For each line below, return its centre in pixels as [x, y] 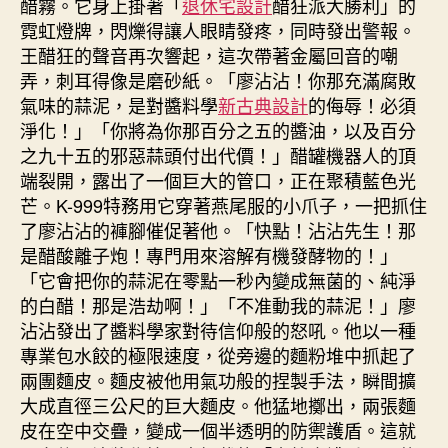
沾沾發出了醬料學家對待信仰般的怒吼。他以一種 [218, 329]
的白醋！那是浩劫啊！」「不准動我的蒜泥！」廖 [218, 304]
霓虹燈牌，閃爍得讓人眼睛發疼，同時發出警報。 [218, 29]
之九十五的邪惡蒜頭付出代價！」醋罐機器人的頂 [218, 154]
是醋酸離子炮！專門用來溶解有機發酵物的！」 [209, 254]
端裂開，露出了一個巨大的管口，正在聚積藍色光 [218, 179]
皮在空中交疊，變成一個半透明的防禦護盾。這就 [218, 429]
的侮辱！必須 [362, 104]
